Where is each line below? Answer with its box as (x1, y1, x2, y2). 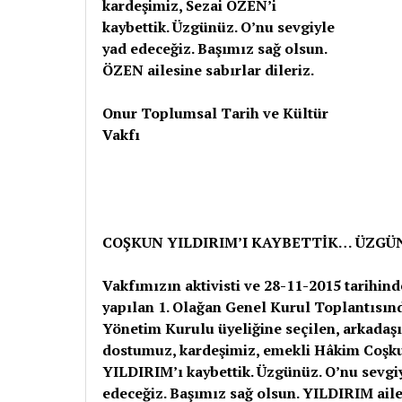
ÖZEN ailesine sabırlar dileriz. (102, 60, 315, 80)
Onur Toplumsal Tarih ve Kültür (102, 103, 329, 123)
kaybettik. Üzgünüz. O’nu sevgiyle (102, 17, 336, 37)
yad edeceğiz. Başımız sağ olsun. (102, 39, 328, 58)
